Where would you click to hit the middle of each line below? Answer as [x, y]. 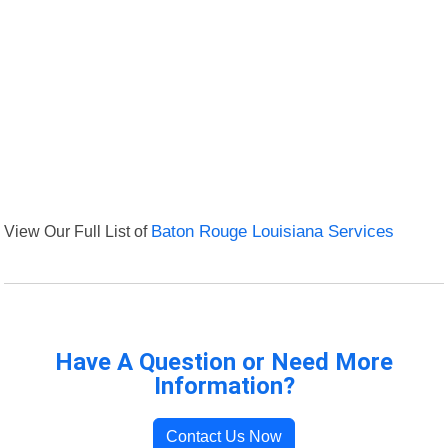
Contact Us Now [224, 437]
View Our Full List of [78, 231]
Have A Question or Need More [224, 362]
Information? [224, 386]
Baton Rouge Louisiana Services [273, 232]
